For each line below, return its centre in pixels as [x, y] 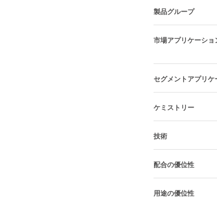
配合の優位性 [174, 164]
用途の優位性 [174, 193]
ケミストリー [174, 107]
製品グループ [174, 11]
